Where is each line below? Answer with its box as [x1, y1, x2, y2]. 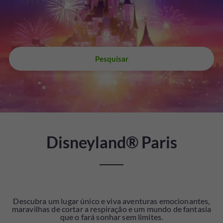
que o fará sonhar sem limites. [60, 212, 163, 222]
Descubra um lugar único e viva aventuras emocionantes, [13, 196, 210, 206]
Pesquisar [95, 54, 128, 63]
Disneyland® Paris [46, 132, 177, 152]
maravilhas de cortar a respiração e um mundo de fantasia [11, 204, 212, 214]
